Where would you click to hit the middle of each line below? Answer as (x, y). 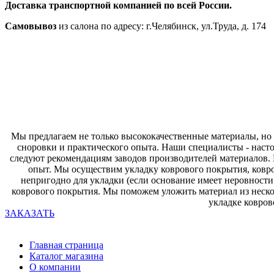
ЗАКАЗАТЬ (30, 213)
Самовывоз (31, 26)
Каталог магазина (66, 256)
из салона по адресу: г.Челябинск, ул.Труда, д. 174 (161, 26)
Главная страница (66, 245)
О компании (55, 267)
